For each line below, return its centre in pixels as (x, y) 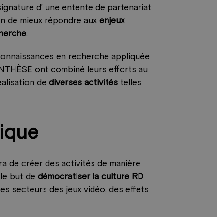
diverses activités (84, 83)
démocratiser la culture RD (91, 177)
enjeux (112, 21)
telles (130, 83)
